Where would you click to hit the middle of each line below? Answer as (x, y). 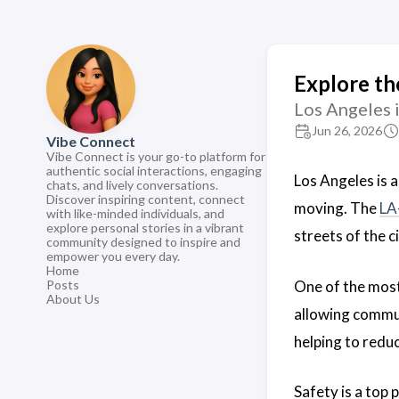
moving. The (337, 208)
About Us (73, 299)
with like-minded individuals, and (135, 213)
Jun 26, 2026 (347, 130)
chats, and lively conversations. (132, 185)
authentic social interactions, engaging (154, 171)
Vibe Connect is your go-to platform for (156, 156)
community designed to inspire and (143, 242)
